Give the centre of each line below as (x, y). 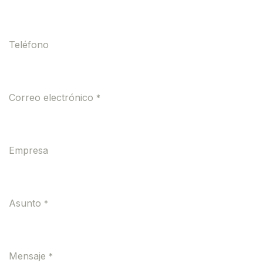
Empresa (28, 150)
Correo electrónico (51, 97)
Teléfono (29, 45)
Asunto (25, 203)
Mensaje (27, 256)
